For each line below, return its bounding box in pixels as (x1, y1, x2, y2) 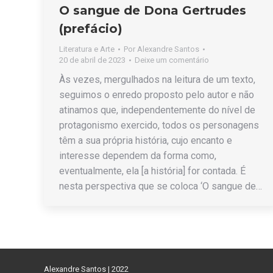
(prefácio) (59, 21, 122, 36)
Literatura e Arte (59, 44, 115, 54)
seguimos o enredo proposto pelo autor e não (59, 88, 254, 101)
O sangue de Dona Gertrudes (59, 2, 246, 18)
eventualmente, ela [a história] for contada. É (59, 165, 246, 177)
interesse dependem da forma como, (59, 149, 216, 161)
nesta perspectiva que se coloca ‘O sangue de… (59, 180, 262, 192)
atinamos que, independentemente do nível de (59, 104, 255, 116)
